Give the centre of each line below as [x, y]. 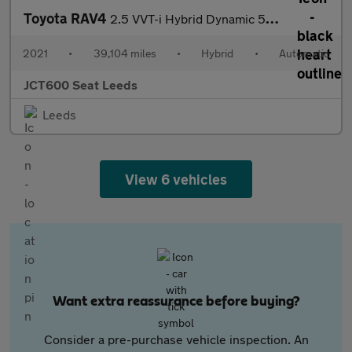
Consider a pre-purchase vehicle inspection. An [176, 339]
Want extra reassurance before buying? [176, 302]
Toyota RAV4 [67, 18]
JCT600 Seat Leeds [81, 84]
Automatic [304, 53]
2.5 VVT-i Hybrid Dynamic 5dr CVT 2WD [188, 18]
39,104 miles [125, 53]
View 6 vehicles [176, 179]
